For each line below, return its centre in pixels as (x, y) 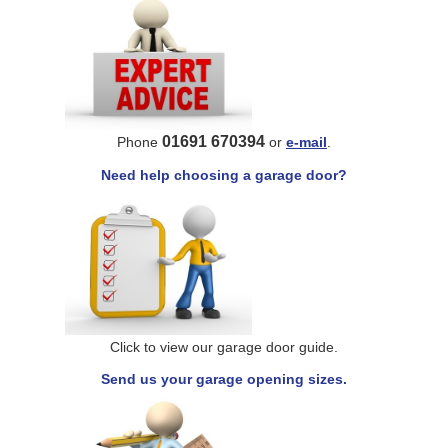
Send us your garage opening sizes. (224, 378)
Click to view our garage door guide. (224, 346)
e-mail (306, 141)
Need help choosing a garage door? (224, 174)
